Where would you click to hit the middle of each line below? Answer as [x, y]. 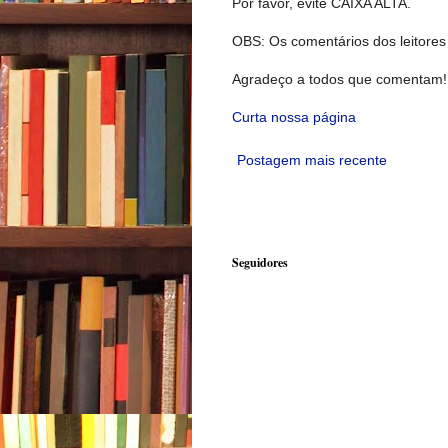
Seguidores [260, 263]
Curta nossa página [294, 117]
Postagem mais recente [312, 160]
